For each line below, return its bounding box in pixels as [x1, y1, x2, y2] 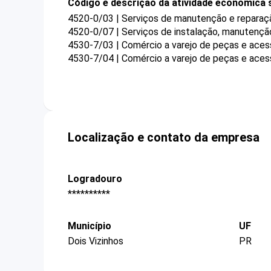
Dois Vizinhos [68, 235, 123, 247]
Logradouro [68, 172, 122, 184]
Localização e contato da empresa [68, 129, 260, 145]
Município [68, 220, 111, 232]
